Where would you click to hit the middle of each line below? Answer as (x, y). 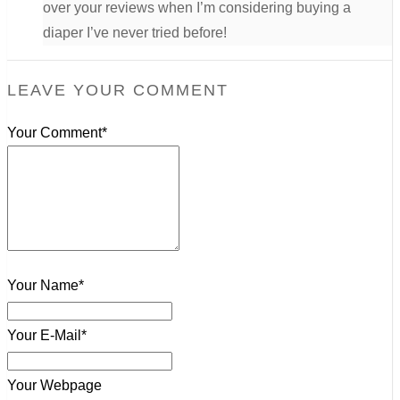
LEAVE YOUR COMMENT (118, 91)
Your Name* (46, 286)
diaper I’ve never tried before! (135, 33)
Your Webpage (54, 386)
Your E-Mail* (47, 336)
